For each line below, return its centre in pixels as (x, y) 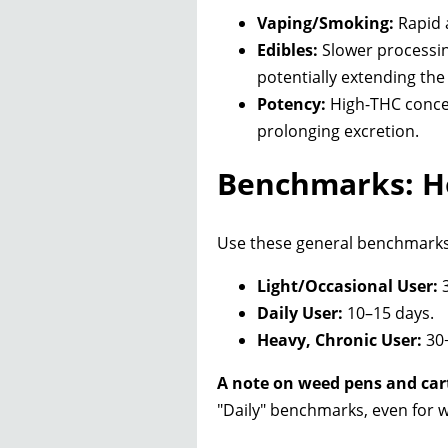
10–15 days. (388, 312)
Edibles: (287, 49)
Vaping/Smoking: (325, 22)
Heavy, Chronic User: (339, 339)
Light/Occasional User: (347, 285)
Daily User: (300, 312)
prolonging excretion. (338, 130)
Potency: (291, 103)
